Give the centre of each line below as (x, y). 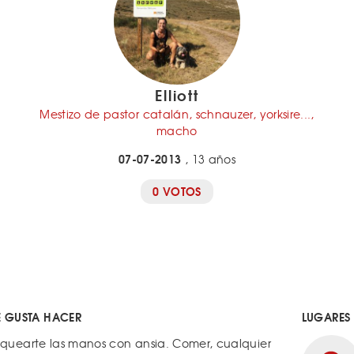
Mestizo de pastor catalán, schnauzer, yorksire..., (177, 114)
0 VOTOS (177, 191)
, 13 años (208, 159)
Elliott (177, 95)
